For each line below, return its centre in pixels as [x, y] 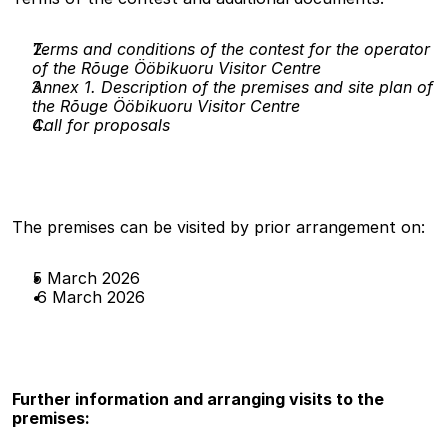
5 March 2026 [86, 278]
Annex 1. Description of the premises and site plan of [232, 87]
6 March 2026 [91, 297]
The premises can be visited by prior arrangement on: [218, 227]
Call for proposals [101, 125]
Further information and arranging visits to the [198, 399]
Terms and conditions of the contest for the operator [231, 49]
